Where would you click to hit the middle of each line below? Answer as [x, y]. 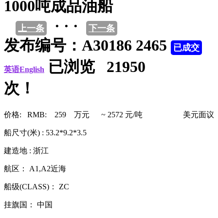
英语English [24, 70]
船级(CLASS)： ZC [36, 186]
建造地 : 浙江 [26, 150]
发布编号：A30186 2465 [85, 45]
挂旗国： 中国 [28, 204]
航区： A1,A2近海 [35, 168]
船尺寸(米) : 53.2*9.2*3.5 [45, 132]
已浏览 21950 [103, 67]
